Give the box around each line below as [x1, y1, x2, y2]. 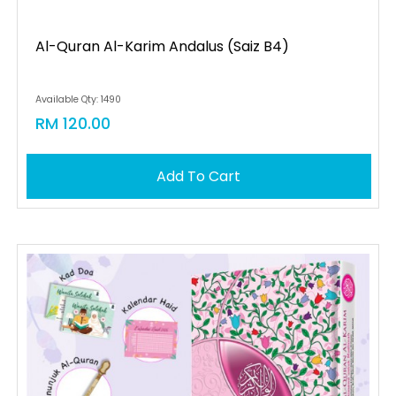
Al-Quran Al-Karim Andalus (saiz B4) [34, 36, 289, 57]
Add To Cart [156, 166, 241, 187]
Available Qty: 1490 [34, 93, 121, 106]
